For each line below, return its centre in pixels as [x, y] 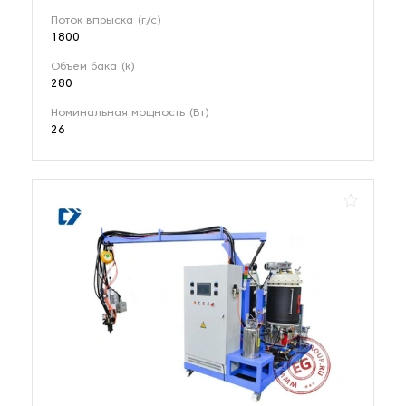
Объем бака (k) [93, 67]
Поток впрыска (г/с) [106, 20]
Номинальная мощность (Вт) [130, 113]
